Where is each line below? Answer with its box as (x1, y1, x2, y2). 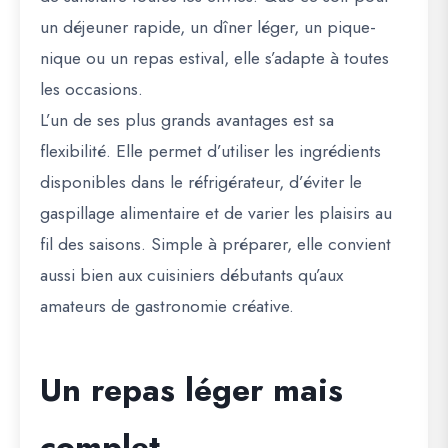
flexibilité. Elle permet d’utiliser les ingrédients (40, 138, 381, 164)
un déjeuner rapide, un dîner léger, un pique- (40, 14, 376, 40)
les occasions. (40, 76, 143, 102)
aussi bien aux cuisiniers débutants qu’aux (40, 262, 343, 288)
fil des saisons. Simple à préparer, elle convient (40, 231, 391, 257)
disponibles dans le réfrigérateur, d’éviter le (40, 169, 362, 195)
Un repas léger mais (40, 367, 343, 413)
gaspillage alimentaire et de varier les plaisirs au (40, 200, 392, 226)
